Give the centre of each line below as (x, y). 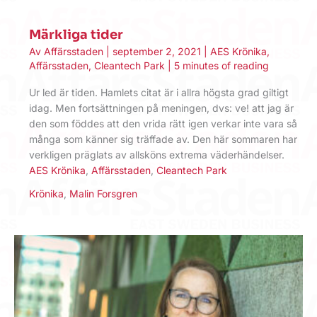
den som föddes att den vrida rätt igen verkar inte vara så (163, 124)
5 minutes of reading (221, 66)
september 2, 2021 (158, 52)
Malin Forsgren (103, 194)
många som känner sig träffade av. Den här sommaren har (163, 139)
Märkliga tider (76, 34)
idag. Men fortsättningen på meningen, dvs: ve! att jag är (161, 108)
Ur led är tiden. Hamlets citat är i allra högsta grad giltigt (159, 93)
